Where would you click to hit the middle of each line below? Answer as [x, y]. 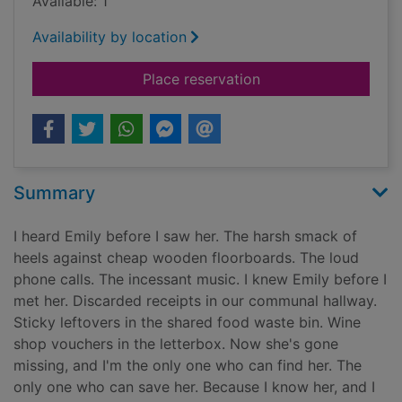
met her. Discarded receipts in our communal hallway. [195, 301]
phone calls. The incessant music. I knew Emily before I [200, 280]
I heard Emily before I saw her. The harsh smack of [185, 236]
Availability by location [109, 37]
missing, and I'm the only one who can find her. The [188, 366]
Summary [54, 193]
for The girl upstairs [326, 79]
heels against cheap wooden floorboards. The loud [186, 258]
